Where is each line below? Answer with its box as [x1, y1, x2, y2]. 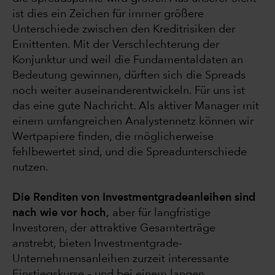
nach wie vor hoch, [12, 207, 109, 219]
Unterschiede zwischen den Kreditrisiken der [12, 24, 235, 36]
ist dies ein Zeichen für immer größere [12, 9, 204, 20]
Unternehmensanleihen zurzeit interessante [12, 254, 229, 265]
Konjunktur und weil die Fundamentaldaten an [12, 55, 243, 66]
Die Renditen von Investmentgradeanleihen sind [12, 192, 255, 204]
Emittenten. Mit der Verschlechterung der [12, 39, 219, 51]
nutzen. [12, 162, 48, 174]
